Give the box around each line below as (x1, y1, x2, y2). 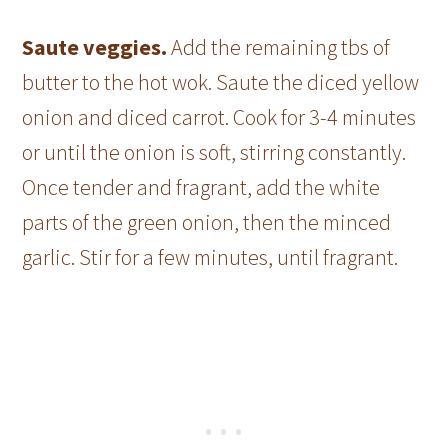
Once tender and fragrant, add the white (22, 173, 381, 202)
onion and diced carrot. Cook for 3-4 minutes (22, 103, 417, 132)
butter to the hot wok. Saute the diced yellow (22, 68, 420, 97)
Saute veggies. (22, 33, 172, 62)
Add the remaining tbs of (171, 33, 391, 62)
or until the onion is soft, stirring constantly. (22, 138, 407, 167)
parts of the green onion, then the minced (22, 208, 392, 237)
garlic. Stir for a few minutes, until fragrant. (22, 243, 399, 272)
